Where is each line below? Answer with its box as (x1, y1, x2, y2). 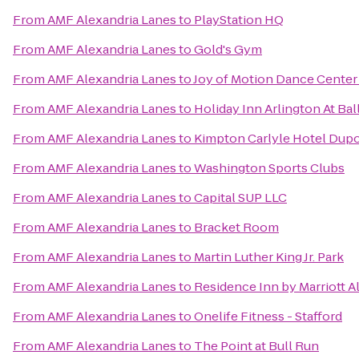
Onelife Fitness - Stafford (194, 308, 342, 325)
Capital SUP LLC (194, 189, 287, 206)
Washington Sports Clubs (194, 159, 345, 176)
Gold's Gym (194, 41, 262, 58)
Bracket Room (194, 219, 279, 236)
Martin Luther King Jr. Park (194, 248, 344, 265)
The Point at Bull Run (194, 337, 319, 354)
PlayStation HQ (194, 11, 284, 28)
